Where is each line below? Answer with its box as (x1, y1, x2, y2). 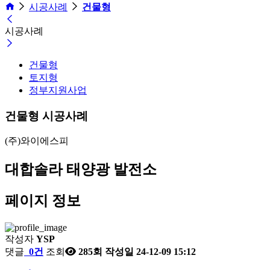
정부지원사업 (29, 84, 87, 95)
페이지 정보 (5, 193, 81, 209)
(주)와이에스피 (5, 136, 69, 146)
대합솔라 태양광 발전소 (5, 162, 157, 178)
